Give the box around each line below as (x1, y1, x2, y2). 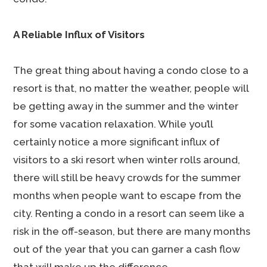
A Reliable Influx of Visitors (13, 29, 145, 41)
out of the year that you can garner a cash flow (13, 243, 241, 255)
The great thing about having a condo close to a (13, 64, 249, 76)
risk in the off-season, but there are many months (13, 225, 251, 237)
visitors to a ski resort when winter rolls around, (13, 154, 241, 166)
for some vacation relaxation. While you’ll (13, 118, 213, 130)
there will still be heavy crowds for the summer (13, 172, 241, 184)
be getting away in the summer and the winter (13, 100, 239, 112)
